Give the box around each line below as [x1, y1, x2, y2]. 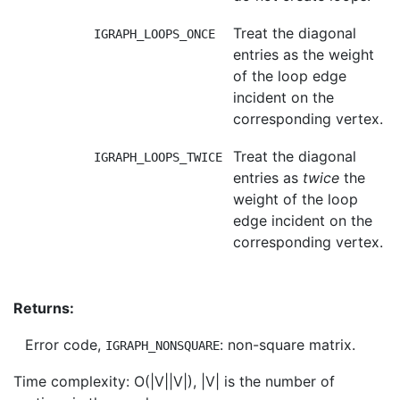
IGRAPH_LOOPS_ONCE [94, 27, 215, 41]
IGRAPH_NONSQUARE [105, 338, 220, 353]
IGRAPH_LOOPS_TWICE [94, 150, 222, 164]
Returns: [13, 299, 78, 317]
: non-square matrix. [220, 336, 355, 354]
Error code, [25, 336, 105, 354]
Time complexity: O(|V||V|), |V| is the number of [13, 372, 335, 390]
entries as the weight [233, 46, 374, 63]
